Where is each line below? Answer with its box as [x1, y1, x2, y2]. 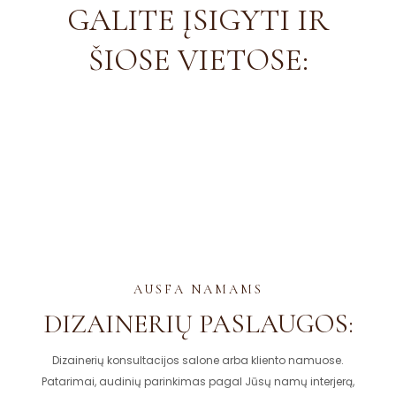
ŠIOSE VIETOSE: [88, 41, 308, 79]
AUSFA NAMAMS [133, 281, 263, 297]
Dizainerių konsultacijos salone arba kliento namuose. [52, 352, 344, 368]
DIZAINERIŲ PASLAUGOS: [42, 307, 354, 340]
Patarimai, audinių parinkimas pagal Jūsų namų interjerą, [42, 373, 354, 389]
